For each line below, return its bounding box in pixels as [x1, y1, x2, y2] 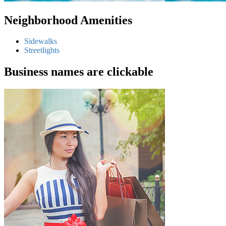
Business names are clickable [4, 65, 153, 79]
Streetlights [24, 46, 60, 55]
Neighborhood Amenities [4, 13, 132, 27]
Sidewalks [24, 37, 57, 46]
